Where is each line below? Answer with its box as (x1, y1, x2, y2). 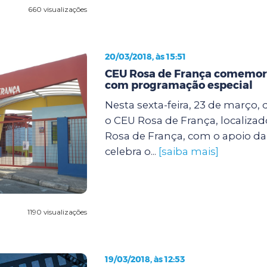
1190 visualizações (27, 207, 87, 216)
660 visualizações (27, 4, 87, 14)
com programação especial (104, 78, 253, 92)
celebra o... (104, 145, 159, 157)
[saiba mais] (158, 145, 219, 157)
